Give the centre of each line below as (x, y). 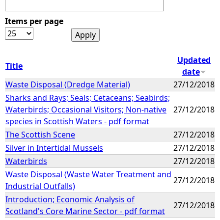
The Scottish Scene (40, 134)
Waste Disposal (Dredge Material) (68, 84)
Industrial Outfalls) (40, 186)
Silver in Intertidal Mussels (54, 148)
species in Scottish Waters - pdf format (77, 121)
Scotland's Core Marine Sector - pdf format (85, 211)
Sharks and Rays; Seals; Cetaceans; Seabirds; (88, 97)
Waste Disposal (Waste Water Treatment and (88, 174)
